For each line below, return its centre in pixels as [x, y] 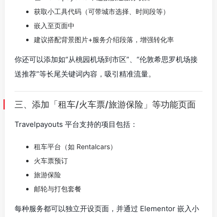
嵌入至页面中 [54, 25]
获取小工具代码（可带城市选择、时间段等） [102, 11]
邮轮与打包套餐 [58, 189]
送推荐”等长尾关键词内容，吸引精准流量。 [85, 74]
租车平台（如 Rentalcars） [75, 147]
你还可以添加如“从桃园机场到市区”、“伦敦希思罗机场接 [106, 59]
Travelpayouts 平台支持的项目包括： [76, 124]
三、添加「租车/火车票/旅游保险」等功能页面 [105, 104]
